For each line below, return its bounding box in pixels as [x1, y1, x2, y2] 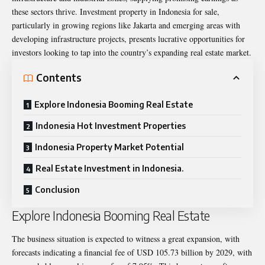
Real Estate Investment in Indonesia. [35, 163, 183, 173]
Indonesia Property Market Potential [35, 141, 184, 152]
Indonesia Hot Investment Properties [35, 120, 186, 131]
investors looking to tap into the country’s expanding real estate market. [12, 46, 251, 58]
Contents [36, 71, 82, 85]
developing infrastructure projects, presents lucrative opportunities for [12, 33, 245, 44]
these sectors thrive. [12, 5, 80, 17]
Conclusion [35, 184, 80, 195]
